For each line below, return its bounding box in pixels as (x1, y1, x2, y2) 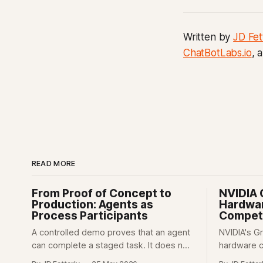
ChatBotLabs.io (183, 47, 252, 59)
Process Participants (31, 209, 148, 222)
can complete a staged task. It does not (31, 240, 191, 251)
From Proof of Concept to (31, 187, 171, 200)
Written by (183, 31, 234, 43)
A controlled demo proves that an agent (31, 227, 190, 238)
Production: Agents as (31, 198, 153, 211)
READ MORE (31, 159, 76, 168)
